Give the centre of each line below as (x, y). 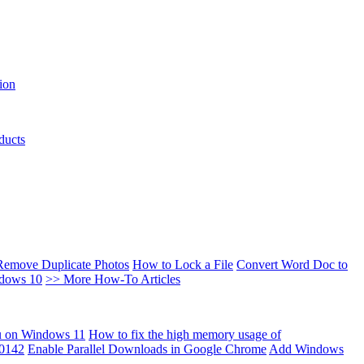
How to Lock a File (183, 264)
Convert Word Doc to (292, 264)
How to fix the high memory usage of (185, 334)
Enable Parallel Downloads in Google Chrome (147, 349)
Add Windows (306, 349)
